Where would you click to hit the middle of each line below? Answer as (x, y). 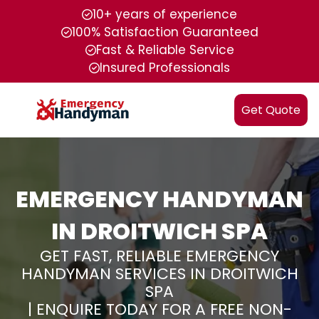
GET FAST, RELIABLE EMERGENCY (159, 256)
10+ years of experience (165, 14)
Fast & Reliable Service (165, 50)
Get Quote (271, 110)
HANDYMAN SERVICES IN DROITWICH (159, 274)
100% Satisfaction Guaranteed (165, 32)
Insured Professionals (165, 68)
